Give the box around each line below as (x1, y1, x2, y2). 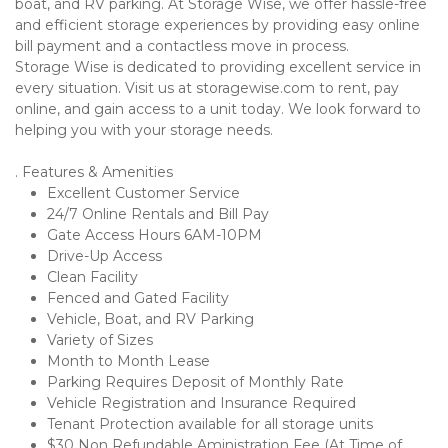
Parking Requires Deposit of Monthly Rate (47, 373, 344, 391)
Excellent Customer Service (47, 184, 240, 202)
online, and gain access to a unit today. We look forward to (15, 100, 421, 118)
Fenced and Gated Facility (47, 289, 229, 307)
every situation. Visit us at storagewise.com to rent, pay (15, 79, 399, 97)
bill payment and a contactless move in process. (15, 37, 349, 55)
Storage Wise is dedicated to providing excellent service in (15, 58, 421, 76)
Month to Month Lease (47, 352, 210, 370)
